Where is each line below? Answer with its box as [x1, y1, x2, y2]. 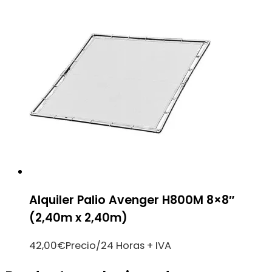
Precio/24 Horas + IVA [66, 238, 171, 253]
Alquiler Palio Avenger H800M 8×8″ [29, 191, 234, 208]
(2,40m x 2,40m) [29, 209, 127, 226]
